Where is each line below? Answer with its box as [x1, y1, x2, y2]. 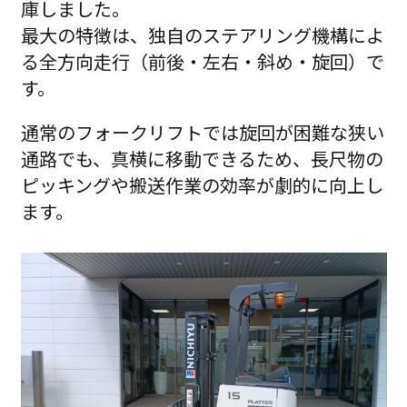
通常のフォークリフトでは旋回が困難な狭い [20, 118, 384, 145]
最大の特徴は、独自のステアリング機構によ [20, 21, 384, 48]
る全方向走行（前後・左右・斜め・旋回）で [20, 47, 384, 74]
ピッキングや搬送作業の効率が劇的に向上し [20, 171, 383, 198]
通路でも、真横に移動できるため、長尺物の [20, 144, 383, 172]
